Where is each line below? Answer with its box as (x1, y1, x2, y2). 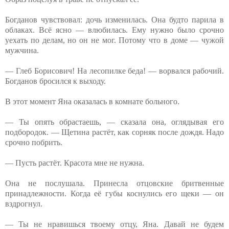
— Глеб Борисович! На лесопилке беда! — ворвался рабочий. (5, 66, 224, 75)
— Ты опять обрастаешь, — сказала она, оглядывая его (5, 117, 224, 126)
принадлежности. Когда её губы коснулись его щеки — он (5, 189, 224, 198)
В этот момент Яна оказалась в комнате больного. (5, 97, 179, 106)
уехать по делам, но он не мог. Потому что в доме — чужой (5, 35, 224, 44)
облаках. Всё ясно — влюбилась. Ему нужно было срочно (5, 25, 224, 34)
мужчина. (5, 45, 39, 55)
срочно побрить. (5, 138, 62, 147)
